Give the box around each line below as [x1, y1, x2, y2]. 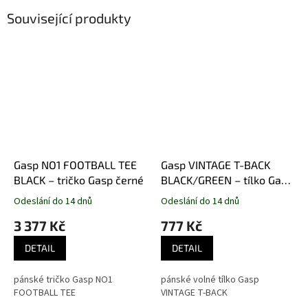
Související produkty [7, 10, 131, 27]
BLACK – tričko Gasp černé [14, 173, 144, 186]
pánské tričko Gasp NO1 [14, 272, 113, 287]
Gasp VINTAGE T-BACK [161, 157, 270, 171]
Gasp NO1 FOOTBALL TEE [14, 157, 137, 171]
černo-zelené [161, 188, 228, 201]
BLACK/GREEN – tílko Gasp [161, 173, 293, 186]
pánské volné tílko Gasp [161, 272, 259, 287]
